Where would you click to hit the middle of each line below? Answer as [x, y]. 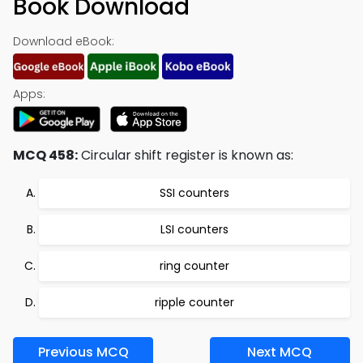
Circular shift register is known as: [186, 155]
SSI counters [194, 193]
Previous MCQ [83, 352]
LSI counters [194, 229]
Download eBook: [64, 41]
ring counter [194, 266]
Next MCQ [280, 352]
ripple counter [194, 302]
